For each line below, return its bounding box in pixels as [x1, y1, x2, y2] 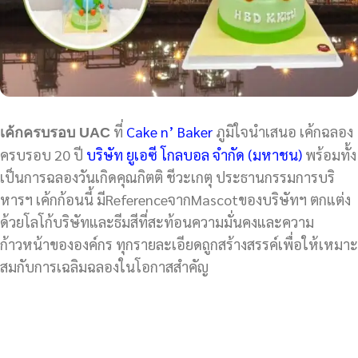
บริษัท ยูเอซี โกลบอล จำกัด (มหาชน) [86, 145, 302, 164]
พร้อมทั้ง [302, 145, 356, 164]
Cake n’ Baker [126, 121, 213, 141]
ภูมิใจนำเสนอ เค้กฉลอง [213, 121, 353, 141]
